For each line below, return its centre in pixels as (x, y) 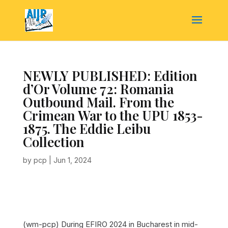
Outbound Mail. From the (98, 102)
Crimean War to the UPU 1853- (113, 115)
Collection (53, 142)
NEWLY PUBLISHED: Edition (110, 76)
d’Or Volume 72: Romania (98, 89)
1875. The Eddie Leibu (87, 129)
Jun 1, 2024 (72, 160)
